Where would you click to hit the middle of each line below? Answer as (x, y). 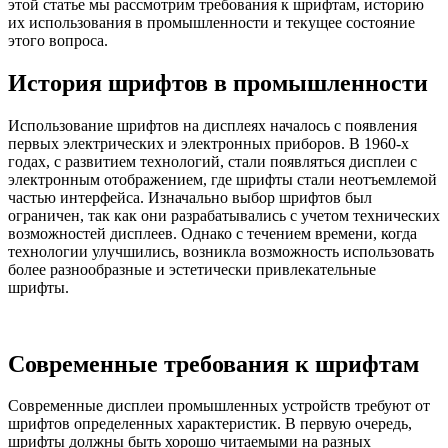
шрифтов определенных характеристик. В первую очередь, (210, 424)
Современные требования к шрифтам (213, 363)
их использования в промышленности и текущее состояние (211, 22)
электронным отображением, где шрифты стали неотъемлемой (222, 179)
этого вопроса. (58, 40)
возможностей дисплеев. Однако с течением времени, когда (212, 233)
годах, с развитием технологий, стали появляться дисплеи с (212, 161)
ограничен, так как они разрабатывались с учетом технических (224, 215)
